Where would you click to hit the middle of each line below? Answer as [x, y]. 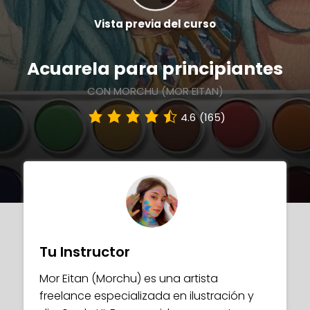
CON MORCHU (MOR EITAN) [155, 91]
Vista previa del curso [155, 24]
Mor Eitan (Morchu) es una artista [129, 279]
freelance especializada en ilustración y [147, 296]
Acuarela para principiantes [155, 69]
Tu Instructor [85, 252]
